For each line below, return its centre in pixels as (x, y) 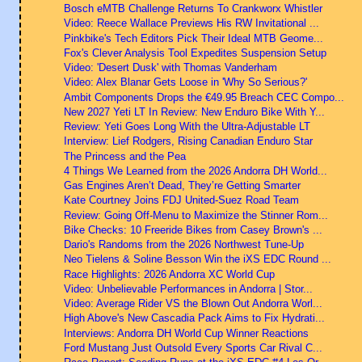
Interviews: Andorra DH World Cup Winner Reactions (186, 333)
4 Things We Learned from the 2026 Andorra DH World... (195, 170)
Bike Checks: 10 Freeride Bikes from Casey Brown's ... (193, 229)
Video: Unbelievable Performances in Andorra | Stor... (188, 288)
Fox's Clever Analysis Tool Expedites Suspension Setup (195, 53)
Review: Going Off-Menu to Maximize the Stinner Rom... (196, 215)
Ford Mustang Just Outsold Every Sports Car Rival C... (193, 347)
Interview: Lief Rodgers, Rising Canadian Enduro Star (188, 141)
